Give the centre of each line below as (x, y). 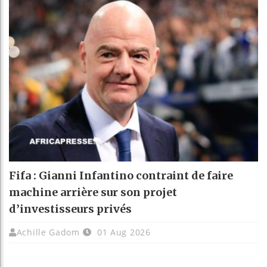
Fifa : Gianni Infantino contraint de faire (121, 175)
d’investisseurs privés (70, 209)
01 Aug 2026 (122, 232)
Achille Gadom (48, 232)
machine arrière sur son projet (93, 192)
